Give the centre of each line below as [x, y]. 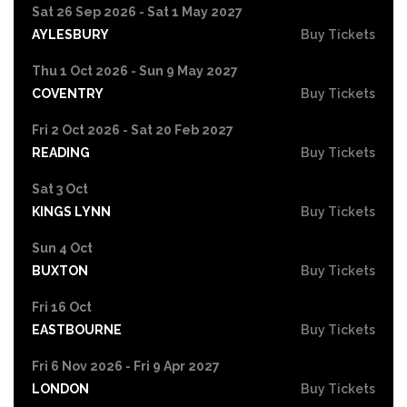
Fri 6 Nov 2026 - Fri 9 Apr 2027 [126, 366]
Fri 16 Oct [62, 307]
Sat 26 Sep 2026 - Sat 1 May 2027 [137, 11]
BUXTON [60, 270]
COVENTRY [68, 93]
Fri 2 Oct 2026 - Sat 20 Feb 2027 [133, 129]
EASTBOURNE [77, 329]
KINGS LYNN [71, 211]
